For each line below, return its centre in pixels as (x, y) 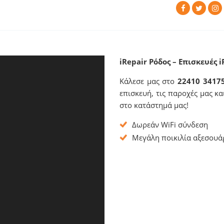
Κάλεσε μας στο (148, 81)
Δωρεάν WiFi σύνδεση (170, 124)
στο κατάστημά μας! (154, 105)
